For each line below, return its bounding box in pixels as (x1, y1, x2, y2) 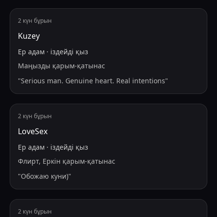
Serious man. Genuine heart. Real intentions (21, 76, 165, 86)
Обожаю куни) (21, 171, 68, 181)
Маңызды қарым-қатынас (18, 61, 105, 71)
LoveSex (18, 126, 47, 137)
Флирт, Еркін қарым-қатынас (18, 156, 115, 166)
